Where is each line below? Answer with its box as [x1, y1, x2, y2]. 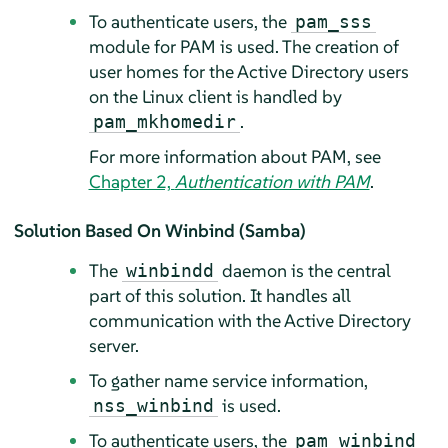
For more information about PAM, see [88, 144, 381, 168]
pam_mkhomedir [92, 110, 236, 132]
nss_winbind [92, 394, 214, 416]
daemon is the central [217, 258, 391, 282]
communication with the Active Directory [88, 308, 411, 332]
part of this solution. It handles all [88, 283, 351, 307]
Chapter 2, [88, 169, 175, 193]
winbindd [125, 259, 214, 281]
